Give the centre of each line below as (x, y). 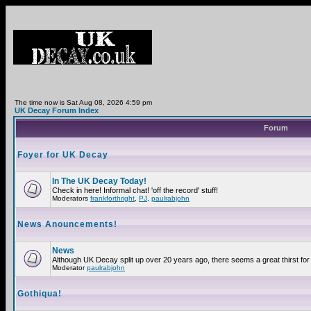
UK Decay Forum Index (57, 110)
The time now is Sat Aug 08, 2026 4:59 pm (83, 102)
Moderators (71, 198)
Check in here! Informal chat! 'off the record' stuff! (135, 190)
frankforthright (112, 198)
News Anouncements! (67, 224)
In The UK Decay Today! (99, 181)
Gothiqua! (40, 294)
